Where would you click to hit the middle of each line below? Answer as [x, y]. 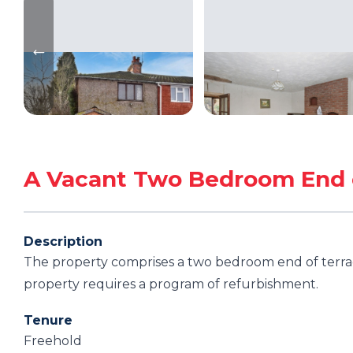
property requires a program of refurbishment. [171, 284]
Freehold [53, 341]
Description [63, 242]
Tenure [48, 320]
